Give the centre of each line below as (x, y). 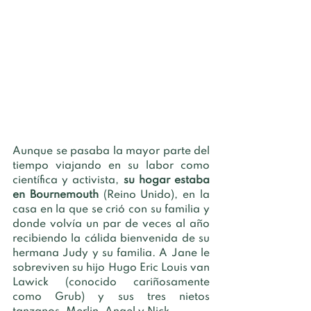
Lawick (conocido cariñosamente (111, 282)
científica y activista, (68, 180)
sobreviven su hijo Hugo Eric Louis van (111, 268)
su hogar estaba (167, 180)
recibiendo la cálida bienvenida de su (111, 238)
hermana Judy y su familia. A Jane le (111, 253)
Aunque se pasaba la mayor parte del (111, 151)
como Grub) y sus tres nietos (111, 297)
